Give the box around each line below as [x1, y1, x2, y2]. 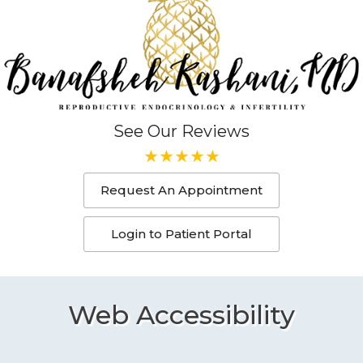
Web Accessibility [68, 299, 295, 331]
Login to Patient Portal [111, 226, 252, 242]
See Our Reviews [113, 122, 250, 142]
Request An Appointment [100, 182, 263, 199]
